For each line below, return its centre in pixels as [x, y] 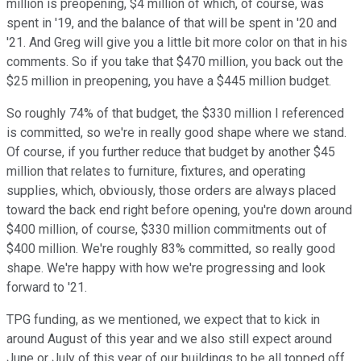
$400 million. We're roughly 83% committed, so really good [171, 249]
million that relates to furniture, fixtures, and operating [156, 172]
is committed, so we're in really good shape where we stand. [176, 133]
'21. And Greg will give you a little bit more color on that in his [177, 43]
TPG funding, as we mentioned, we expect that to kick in [163, 320]
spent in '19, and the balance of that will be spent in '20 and [172, 23]
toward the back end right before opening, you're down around [179, 210]
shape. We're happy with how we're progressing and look [166, 268]
